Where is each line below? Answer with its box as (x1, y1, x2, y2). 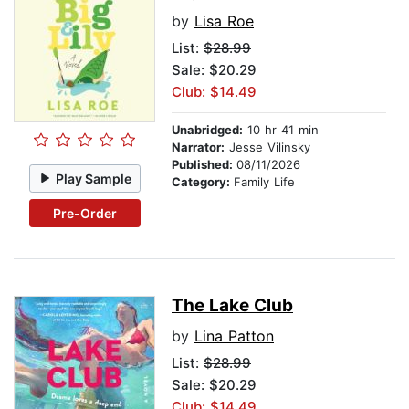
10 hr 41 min (243, 122, 319, 138)
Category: (172, 174, 234, 190)
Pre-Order (52, 204, 117, 221)
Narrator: (172, 140, 225, 155)
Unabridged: (172, 122, 243, 138)
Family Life (234, 174, 295, 190)
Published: (172, 157, 236, 173)
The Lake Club (172, 295, 293, 317)
